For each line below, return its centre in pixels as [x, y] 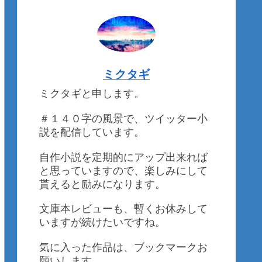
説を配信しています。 [92, 132]
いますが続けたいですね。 [102, 223]
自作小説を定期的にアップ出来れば [123, 157]
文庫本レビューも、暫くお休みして [123, 209]
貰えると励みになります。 [102, 184]
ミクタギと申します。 [92, 93]
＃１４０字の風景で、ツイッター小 [123, 118]
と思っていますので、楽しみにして [123, 170]
